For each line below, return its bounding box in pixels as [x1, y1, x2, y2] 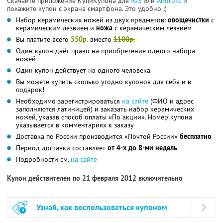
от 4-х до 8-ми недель [108, 143, 177, 152]
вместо [88, 34, 113, 44]
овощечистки [168, 15, 209, 24]
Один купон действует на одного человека [16, 65, 150, 75]
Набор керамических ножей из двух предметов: [16, 15, 168, 24]
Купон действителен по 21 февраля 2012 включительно [7, 173, 183, 183]
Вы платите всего [16, 34, 71, 44]
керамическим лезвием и [16, 23, 96, 32]
